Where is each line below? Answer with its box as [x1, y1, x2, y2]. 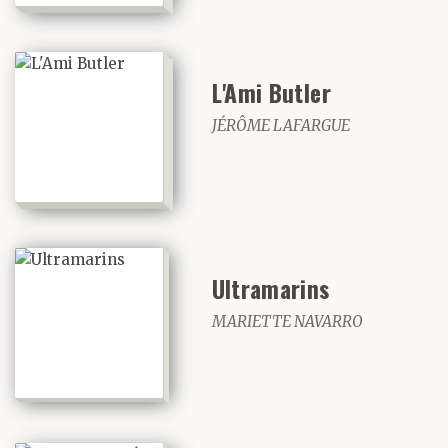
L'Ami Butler [211, 75, 331, 111]
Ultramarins [211, 270, 330, 306]
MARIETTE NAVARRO [211, 311, 363, 331]
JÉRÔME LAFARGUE [211, 116, 350, 136]
